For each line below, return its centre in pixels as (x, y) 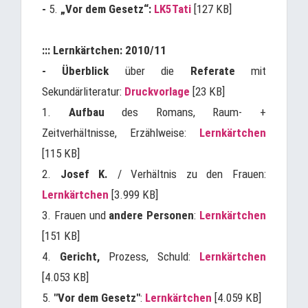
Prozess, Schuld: (150, 256)
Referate (212, 71)
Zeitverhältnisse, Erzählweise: (121, 133)
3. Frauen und (76, 215)
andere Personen (152, 215)
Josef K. (84, 174)
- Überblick (76, 71)
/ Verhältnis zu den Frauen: (187, 174)
